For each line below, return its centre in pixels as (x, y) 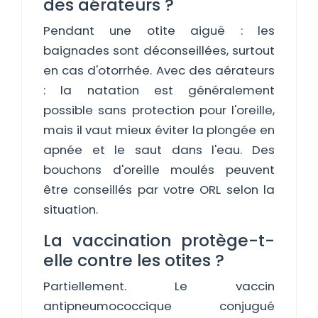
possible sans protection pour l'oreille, (159, 110)
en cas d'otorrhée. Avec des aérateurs (159, 70)
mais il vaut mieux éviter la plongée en (159, 130)
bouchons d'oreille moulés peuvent (159, 170)
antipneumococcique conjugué (159, 306)
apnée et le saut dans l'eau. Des (159, 150)
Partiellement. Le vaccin (159, 286)
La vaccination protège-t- (159, 240)
